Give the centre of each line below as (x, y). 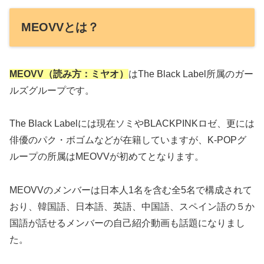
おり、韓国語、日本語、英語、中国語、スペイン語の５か (132, 207)
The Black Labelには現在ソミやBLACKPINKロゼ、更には (132, 124)
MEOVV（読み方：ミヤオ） (69, 74)
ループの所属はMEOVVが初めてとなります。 (107, 157)
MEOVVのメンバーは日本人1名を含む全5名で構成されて (131, 190)
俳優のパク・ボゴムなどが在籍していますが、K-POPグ (128, 140)
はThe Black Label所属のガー (191, 74)
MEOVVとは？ (60, 27)
